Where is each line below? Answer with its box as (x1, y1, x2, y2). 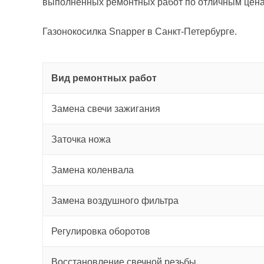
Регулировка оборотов (51, 226, 150, 236)
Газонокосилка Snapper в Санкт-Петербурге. (42, 27, 237, 37)
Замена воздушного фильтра (51, 196, 179, 206)
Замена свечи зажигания (51, 104, 160, 114)
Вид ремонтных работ (51, 73, 157, 83)
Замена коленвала (51, 165, 134, 175)
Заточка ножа (51, 134, 111, 144)
